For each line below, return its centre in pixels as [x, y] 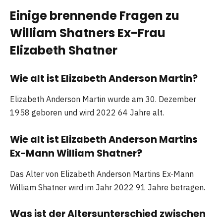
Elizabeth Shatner [64, 50]
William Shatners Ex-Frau [88, 33]
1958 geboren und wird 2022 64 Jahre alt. [87, 113]
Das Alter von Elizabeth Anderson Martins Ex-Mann [102, 174]
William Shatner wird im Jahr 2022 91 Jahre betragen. [108, 187]
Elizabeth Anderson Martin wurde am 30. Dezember [103, 99]
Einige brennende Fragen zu [95, 15]
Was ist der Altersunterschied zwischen [108, 214]
